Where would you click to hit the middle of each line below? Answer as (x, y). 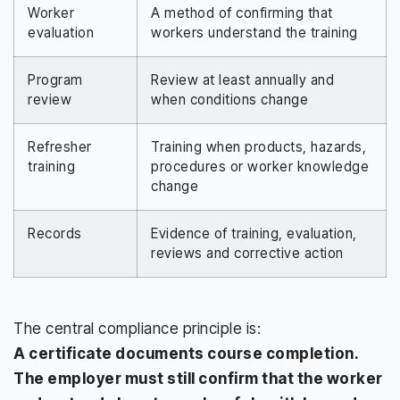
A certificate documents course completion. (186, 353)
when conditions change (229, 99)
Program (55, 79)
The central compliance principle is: (137, 328)
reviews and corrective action (247, 253)
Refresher (60, 146)
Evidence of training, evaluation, (254, 233)
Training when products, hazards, (258, 146)
